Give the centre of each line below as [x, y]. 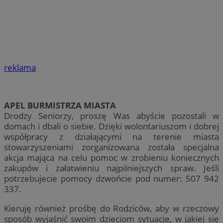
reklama [20, 68]
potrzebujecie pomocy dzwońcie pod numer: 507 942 [111, 179]
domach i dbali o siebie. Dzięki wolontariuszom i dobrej [111, 126]
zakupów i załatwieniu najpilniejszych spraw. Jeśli [111, 168]
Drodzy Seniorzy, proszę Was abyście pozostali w [111, 116]
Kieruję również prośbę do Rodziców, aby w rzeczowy [111, 208]
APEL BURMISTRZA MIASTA [60, 106]
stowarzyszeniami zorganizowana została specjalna [111, 147]
